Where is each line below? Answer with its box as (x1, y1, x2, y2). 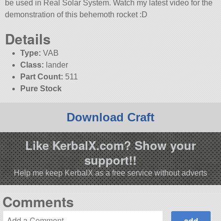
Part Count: (20, 73, 63, 81)
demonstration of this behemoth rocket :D (5, 10, 148, 19)
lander (43, 61, 68, 70)
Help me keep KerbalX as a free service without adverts (14, 169, 207, 178)
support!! (84, 151, 137, 169)
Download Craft (67, 110, 154, 124)
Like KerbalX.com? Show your (25, 137, 196, 154)
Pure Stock (20, 84, 62, 93)
